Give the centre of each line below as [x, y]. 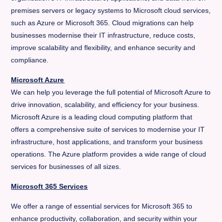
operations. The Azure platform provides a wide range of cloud [109, 154]
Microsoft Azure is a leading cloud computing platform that [102, 117]
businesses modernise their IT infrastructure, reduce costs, [103, 35]
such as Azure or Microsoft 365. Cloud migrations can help [103, 23]
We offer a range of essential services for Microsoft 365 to [102, 206]
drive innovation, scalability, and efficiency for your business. [105, 105]
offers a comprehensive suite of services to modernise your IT [108, 129]
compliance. [30, 60]
